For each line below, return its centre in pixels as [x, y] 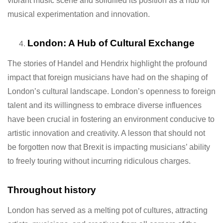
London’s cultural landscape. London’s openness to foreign [111, 91]
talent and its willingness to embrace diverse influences [105, 105]
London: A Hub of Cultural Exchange [111, 43]
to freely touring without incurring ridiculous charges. [99, 161]
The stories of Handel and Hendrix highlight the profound [107, 63]
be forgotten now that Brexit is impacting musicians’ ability [109, 147]
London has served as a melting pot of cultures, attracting [108, 210]
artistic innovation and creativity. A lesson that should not [106, 133]
